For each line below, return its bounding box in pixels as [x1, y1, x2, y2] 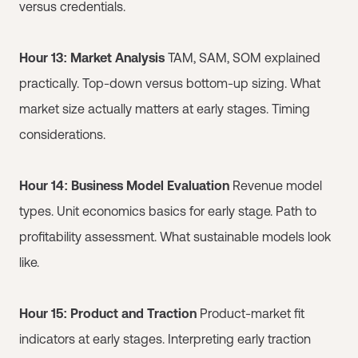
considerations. [19, 127, 105, 141]
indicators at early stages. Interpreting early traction [19, 332, 311, 346]
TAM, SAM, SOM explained [165, 50, 320, 65]
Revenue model [229, 178, 322, 193]
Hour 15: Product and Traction [19, 306, 197, 320]
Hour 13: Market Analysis [19, 50, 165, 65]
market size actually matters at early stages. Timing [19, 101, 310, 116]
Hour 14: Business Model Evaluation [19, 178, 229, 193]
